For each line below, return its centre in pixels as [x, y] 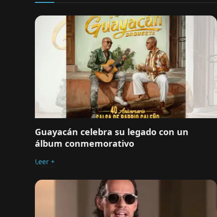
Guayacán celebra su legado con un [112, 132]
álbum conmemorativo [85, 143]
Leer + [45, 161]
